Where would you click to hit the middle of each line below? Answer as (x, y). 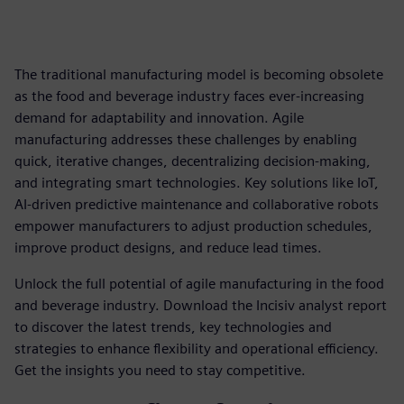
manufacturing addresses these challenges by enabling (186, 139)
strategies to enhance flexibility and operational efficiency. (197, 349)
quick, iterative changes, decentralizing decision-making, (193, 161)
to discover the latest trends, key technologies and (173, 327)
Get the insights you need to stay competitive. (160, 370)
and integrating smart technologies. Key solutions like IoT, (197, 183)
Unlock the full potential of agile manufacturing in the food (199, 284)
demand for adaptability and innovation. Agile (159, 118)
